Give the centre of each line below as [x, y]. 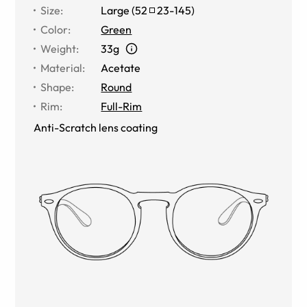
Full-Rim [122, 106]
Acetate [121, 67]
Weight [59, 48]
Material [62, 67]
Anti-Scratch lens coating [96, 127]
